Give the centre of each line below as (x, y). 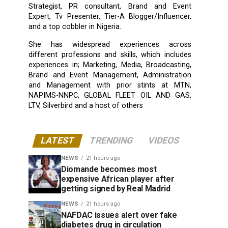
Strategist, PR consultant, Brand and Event (110, 6)
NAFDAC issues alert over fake (119, 215)
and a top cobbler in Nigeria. (75, 26)
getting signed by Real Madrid (116, 188)
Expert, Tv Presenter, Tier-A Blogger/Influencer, (110, 16)
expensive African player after (118, 179)
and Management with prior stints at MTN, (110, 85)
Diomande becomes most (109, 169)
